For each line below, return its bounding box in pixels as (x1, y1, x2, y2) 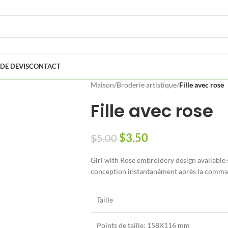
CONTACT (29, 62, 61, 70)
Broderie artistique (116, 80, 177, 89)
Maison (90, 80, 114, 89)
